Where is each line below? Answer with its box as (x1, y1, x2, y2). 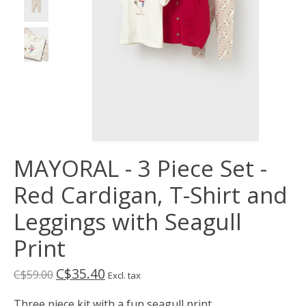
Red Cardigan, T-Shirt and (14, 179, 288, 210)
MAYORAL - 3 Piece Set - (14, 152, 267, 184)
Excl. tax (108, 268, 141, 281)
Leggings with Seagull (14, 206, 242, 237)
